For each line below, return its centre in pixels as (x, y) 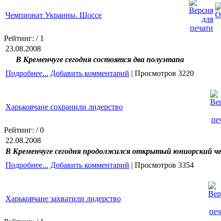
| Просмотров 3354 (162, 165)
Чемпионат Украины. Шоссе (54, 15)
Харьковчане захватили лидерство (63, 198)
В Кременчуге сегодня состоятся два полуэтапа (100, 59)
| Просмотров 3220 (162, 73)
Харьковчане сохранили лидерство (64, 107)
